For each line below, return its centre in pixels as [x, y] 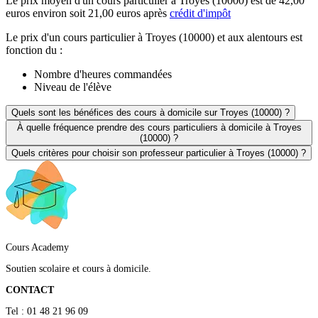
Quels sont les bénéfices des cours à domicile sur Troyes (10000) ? [150, 113]
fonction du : [34, 50]
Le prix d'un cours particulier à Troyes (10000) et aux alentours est [154, 38]
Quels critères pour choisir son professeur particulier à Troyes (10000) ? [159, 153]
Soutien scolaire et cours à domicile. [78, 269]
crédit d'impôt [200, 13]
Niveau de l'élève [73, 87]
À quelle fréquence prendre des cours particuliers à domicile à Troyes [159, 128]
